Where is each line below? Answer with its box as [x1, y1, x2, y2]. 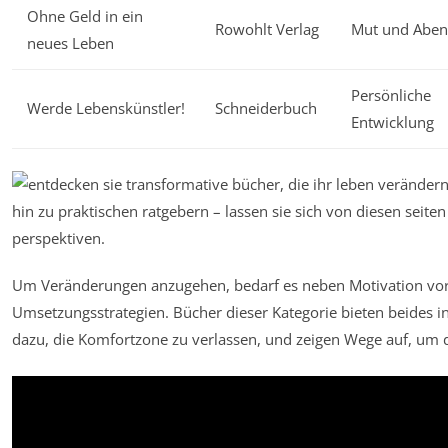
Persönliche [351, 84, 431, 105]
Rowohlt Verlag [215, 18, 319, 39]
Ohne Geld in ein [27, 5, 143, 26]
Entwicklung [351, 111, 434, 132]
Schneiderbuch [215, 97, 317, 118]
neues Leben [27, 32, 114, 53]
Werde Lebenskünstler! [27, 97, 185, 118]
